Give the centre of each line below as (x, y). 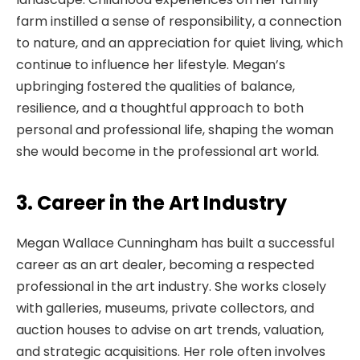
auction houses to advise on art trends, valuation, (170, 329)
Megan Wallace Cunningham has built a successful (175, 243)
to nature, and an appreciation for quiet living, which (180, 43)
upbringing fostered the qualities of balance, (155, 87)
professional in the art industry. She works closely (171, 286)
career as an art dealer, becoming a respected (165, 264)
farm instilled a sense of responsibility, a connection (179, 22)
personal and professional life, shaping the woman (175, 130)
